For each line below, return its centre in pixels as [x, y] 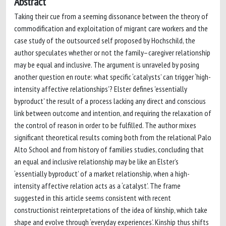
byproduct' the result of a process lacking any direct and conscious [110, 101]
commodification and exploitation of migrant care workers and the [111, 28]
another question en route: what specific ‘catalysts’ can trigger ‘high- [112, 77]
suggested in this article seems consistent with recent [93, 198]
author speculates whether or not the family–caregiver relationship [112, 52]
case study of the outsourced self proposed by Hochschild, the [105, 40]
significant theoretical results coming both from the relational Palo [113, 137]
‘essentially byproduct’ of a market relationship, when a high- [102, 174]
